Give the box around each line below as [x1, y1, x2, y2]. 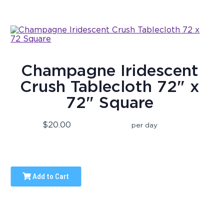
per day [131, 121, 158, 129]
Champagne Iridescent [21, 60, 199, 80]
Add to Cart [31, 172, 69, 181]
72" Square [66, 92, 154, 112]
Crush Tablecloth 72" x [20, 76, 200, 96]
